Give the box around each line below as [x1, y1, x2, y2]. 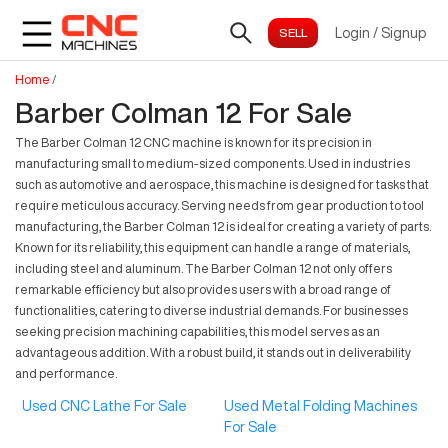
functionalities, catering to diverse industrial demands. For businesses [15, 304, 408, 317]
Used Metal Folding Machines [224, 399, 417, 414]
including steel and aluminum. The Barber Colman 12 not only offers [15, 262, 392, 275]
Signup [381, 25, 426, 40]
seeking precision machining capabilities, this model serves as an [15, 325, 380, 338]
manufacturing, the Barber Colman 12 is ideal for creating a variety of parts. [15, 220, 431, 233]
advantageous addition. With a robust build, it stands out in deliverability [15, 346, 411, 359]
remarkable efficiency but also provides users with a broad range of [15, 283, 391, 296]
